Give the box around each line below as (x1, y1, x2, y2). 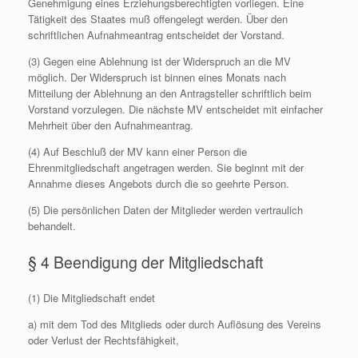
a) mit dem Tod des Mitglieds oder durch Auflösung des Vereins (28, 316, 321, 332)
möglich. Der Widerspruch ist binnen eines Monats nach (28, 70, 286, 85)
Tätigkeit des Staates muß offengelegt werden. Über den (28, 11, 288, 26)
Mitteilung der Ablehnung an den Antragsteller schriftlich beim (28, 86, 312, 101)
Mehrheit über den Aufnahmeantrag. (28, 117, 193, 133)
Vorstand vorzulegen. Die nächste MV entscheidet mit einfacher (28, 101, 323, 117)
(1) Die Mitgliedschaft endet (28, 290, 155, 305)
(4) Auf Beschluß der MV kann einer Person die (28, 144, 247, 159)
